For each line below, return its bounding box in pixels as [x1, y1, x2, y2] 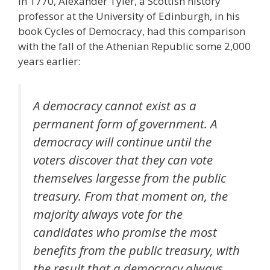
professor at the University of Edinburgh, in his [18, 9, 240, 24]
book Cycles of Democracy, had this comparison [18, 24, 245, 39]
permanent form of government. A [33, 115, 217, 132]
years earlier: [18, 54, 80, 69]
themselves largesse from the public [33, 169, 226, 186]
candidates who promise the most [33, 223, 217, 240]
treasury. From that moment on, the [33, 187, 228, 204]
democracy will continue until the [33, 133, 212, 150]
